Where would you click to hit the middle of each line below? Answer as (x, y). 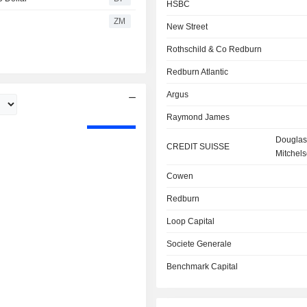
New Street (187, 27)
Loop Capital (191, 221)
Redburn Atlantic (198, 72)
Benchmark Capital (202, 267)
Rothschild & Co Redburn (214, 49)
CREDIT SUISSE (198, 147)
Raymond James (198, 117)
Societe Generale (199, 244)
